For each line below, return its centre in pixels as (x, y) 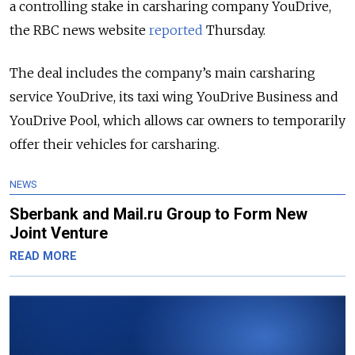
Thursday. (234, 31)
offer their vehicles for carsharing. (115, 145)
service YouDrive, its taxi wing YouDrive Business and (174, 97)
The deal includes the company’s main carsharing (162, 73)
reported (176, 31)
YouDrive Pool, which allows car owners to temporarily (177, 121)
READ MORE (43, 257)
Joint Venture (59, 233)
